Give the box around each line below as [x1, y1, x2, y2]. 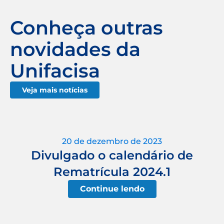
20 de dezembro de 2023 [62, 136, 162, 146]
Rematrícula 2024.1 [53, 164, 170, 179]
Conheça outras [10, 15, 163, 39]
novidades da [10, 37, 140, 61]
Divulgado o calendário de [31, 147, 193, 162]
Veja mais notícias [22, 85, 87, 94]
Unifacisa [10, 58, 100, 82]
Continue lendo [79, 183, 144, 193]
